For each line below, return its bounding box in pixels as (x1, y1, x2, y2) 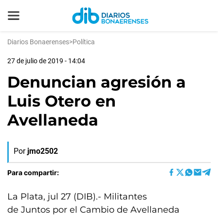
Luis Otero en (7, 91, 116, 110)
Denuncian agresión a (7, 73, 186, 91)
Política (73, 38, 95, 46)
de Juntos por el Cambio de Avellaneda (7, 204, 180, 215)
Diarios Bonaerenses (7, 38, 69, 46)
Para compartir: (7, 168, 59, 177)
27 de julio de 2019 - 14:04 (7, 57, 85, 65)
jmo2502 (27, 146, 58, 156)
